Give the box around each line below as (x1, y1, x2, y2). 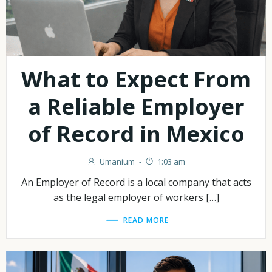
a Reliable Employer (27, 92, 245, 122)
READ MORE (123, 214, 169, 225)
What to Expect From (21, 64, 251, 95)
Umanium (100, 156, 135, 168)
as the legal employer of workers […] (53, 191, 219, 205)
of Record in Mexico (27, 119, 245, 149)
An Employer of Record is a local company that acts (21, 175, 251, 189)
